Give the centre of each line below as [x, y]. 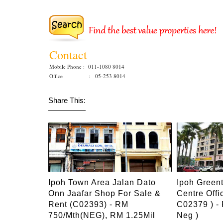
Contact [70, 55]
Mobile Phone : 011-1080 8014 [88, 66]
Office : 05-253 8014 [87, 76]
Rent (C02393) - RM [88, 204]
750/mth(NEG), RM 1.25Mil [102, 215]
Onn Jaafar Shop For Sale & [105, 193]
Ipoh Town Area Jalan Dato [102, 182]
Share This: [67, 100]
